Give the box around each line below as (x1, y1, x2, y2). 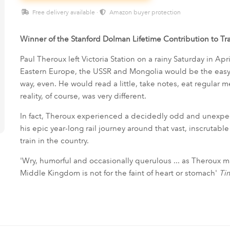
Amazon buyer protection (107, 9, 181, 16)
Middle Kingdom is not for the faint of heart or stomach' (20, 168, 219, 178)
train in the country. (20, 136, 89, 145)
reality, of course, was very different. (20, 91, 146, 101)
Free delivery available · (30, 9, 100, 16)
